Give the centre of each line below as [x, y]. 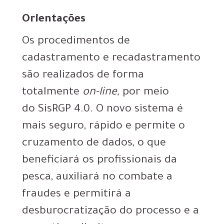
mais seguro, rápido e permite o [103, 127]
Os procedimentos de [76, 42]
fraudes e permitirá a [76, 195]
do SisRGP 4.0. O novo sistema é [102, 110]
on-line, [101, 93]
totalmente [52, 93]
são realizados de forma [83, 76]
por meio [144, 93]
